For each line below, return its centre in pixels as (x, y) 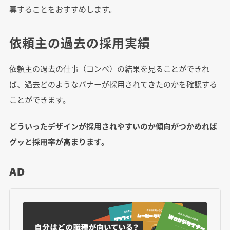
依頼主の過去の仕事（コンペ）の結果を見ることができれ (109, 69)
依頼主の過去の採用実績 (80, 43)
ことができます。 (40, 100)
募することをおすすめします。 (63, 9)
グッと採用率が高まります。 (59, 142)
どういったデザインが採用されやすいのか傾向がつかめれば (113, 126)
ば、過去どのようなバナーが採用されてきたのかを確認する (113, 84)
